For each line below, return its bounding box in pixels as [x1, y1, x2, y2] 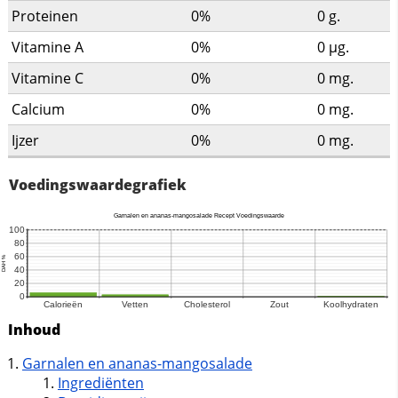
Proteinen [11, 5, 78, 26]
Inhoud [7, 319, 60, 339]
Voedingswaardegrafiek [9, 174, 187, 195]
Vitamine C [11, 68, 84, 88]
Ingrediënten [57, 372, 144, 393]
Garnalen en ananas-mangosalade [21, 353, 252, 373]
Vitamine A [11, 36, 84, 57]
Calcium [11, 99, 65, 119]
